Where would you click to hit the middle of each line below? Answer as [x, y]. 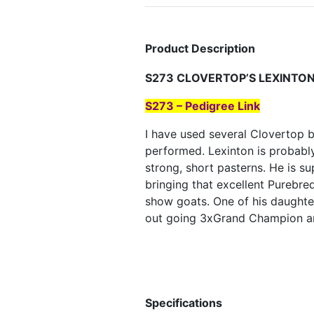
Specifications [184, 303]
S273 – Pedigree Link [203, 106]
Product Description [200, 49]
